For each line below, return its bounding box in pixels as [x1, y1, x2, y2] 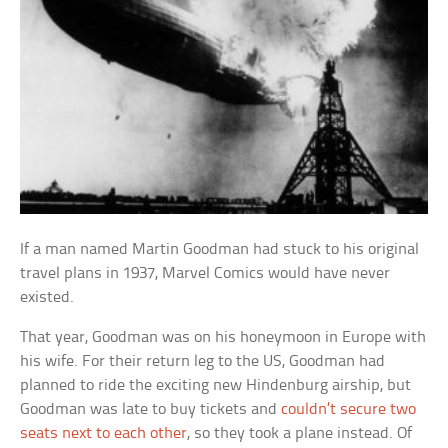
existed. [20, 289, 75, 307]
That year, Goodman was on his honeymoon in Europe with [20, 329, 427, 347]
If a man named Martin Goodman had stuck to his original [20, 241, 420, 259]
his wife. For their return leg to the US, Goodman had [20, 353, 386, 371]
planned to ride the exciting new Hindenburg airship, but [20, 377, 412, 395]
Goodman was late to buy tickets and [20, 401, 282, 419]
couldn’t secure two [281, 401, 417, 419]
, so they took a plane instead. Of [187, 425, 413, 443]
